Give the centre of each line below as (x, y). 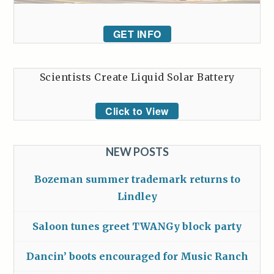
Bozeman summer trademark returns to (137, 179)
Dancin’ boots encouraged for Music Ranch (137, 256)
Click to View (137, 111)
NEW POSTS (137, 151)
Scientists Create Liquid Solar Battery (137, 77)
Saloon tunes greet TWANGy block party (137, 226)
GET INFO (137, 34)
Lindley (137, 196)
